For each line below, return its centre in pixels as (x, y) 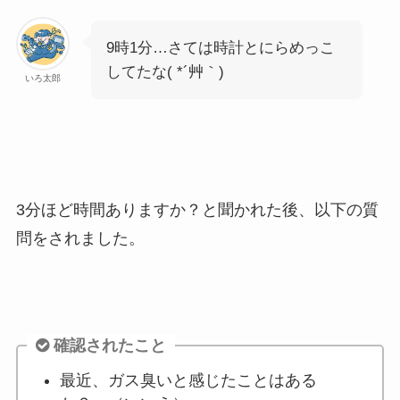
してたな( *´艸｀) (165, 71)
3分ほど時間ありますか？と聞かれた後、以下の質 (197, 209)
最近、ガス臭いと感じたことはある (188, 380)
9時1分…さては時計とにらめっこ (220, 47)
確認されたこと (109, 345)
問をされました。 (80, 238)
